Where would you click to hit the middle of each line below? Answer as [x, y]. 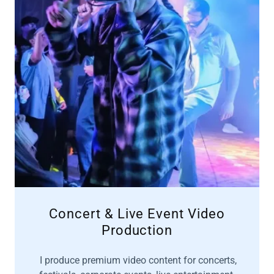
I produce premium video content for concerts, [137, 260]
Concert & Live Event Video [137, 213]
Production [137, 230]
